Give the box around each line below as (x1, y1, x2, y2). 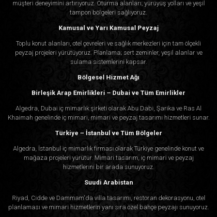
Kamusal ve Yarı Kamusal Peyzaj (58, 24, 159, 32)
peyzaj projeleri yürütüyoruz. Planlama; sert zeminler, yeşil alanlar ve (15, 49, 202, 57)
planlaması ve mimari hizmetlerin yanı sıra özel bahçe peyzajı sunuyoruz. (8, 203, 209, 211)
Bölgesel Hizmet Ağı (77, 74, 139, 81)
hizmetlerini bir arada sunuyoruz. (62, 163, 155, 171)
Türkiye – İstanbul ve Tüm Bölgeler (55, 129, 162, 137)
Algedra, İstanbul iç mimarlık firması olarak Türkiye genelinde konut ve (13, 145, 204, 153)
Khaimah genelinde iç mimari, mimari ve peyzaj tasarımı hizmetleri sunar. (7, 114, 210, 122)
